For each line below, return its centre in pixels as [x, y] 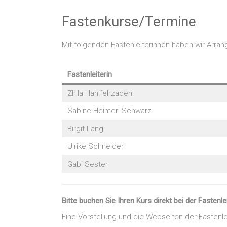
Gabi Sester [88, 164]
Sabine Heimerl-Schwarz [109, 111]
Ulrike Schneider [96, 146]
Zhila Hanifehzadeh [100, 93]
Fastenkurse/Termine [129, 21]
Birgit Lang [85, 128]
